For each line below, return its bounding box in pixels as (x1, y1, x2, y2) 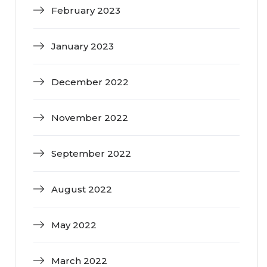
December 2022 (51, 76, 129, 88)
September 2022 (51, 148, 131, 160)
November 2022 (51, 112, 128, 124)
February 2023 (51, 5, 120, 17)
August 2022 (51, 184, 112, 195)
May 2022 (51, 219, 97, 231)
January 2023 (51, 41, 114, 52)
